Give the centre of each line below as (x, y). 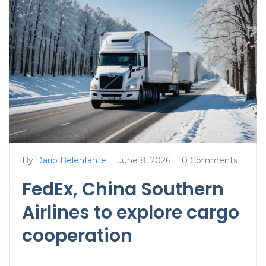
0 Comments (210, 160)
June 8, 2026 (144, 160)
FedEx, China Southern (123, 189)
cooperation (77, 235)
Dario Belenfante (71, 160)
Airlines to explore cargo (131, 212)
